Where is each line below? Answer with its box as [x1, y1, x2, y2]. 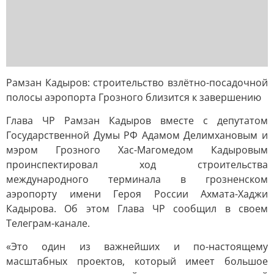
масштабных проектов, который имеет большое [6, 254, 268, 268]
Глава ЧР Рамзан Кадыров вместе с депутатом [6, 114, 268, 127]
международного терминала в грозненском [6, 172, 268, 186]
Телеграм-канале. [6, 217, 90, 230]
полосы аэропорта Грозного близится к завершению [6, 91, 261, 104]
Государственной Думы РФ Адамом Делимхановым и [6, 128, 268, 142]
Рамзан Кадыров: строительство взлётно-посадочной [6, 76, 268, 89]
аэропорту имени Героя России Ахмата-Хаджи [6, 187, 268, 201]
